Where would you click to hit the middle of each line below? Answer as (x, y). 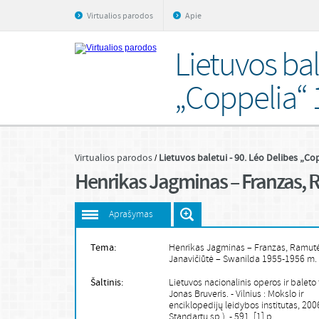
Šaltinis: (106, 283)
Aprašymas (131, 215)
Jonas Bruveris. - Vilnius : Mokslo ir (236, 294)
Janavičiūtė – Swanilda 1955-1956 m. (242, 260)
